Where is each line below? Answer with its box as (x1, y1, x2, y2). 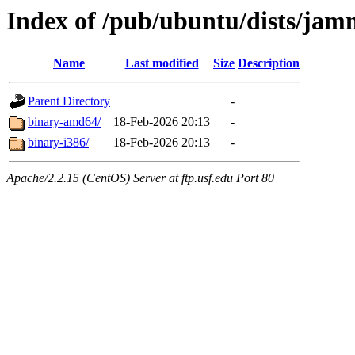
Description (238, 56, 300, 71)
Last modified (124, 56, 199, 71)
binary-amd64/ (28, 115, 101, 129)
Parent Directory (28, 94, 110, 109)
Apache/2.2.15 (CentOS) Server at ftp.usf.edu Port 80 (6, 171, 274, 185)
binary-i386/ (28, 136, 89, 150)
